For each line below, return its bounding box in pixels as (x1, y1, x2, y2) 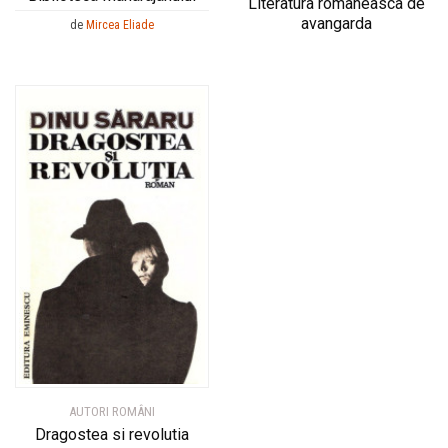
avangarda (300, 14, 372, 34)
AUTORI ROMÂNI (69, 404, 155, 420)
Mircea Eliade (86, 17, 154, 32)
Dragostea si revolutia (35, 425, 189, 445)
